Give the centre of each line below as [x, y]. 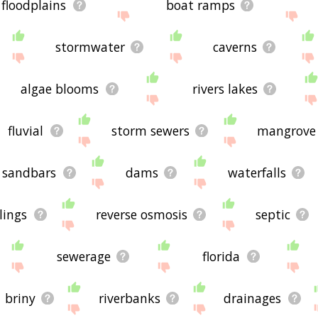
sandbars [29, 172]
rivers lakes [225, 88]
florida [221, 256]
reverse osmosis [141, 214]
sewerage [83, 256]
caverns [235, 46]
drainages [253, 298]
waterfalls [257, 172]
